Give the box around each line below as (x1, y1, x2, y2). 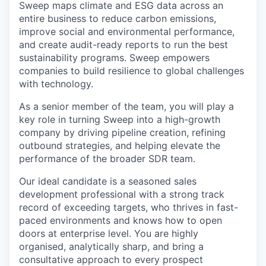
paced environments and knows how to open (19, 214, 222, 226)
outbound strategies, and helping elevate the (19, 139, 220, 151)
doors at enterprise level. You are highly (19, 227, 198, 239)
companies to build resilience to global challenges (19, 64, 244, 77)
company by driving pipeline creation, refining (19, 126, 226, 138)
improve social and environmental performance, (19, 25, 235, 37)
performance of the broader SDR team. (19, 152, 195, 164)
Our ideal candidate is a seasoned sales (19, 175, 197, 187)
